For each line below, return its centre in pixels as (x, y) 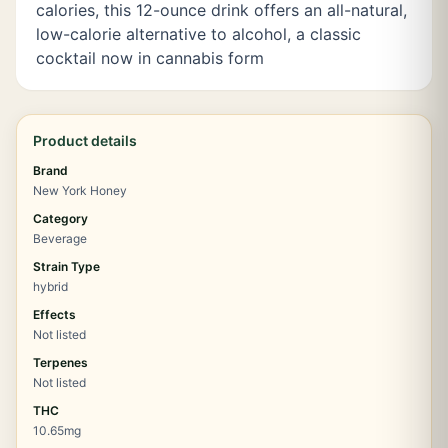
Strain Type (66, 266)
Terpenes (60, 362)
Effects (54, 314)
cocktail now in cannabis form (150, 58)
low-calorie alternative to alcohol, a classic (198, 34)
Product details (85, 140)
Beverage (60, 238)
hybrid (50, 286)
